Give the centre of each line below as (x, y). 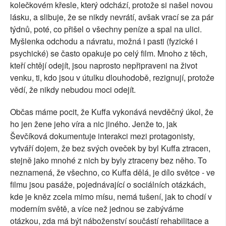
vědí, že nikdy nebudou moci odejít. (73, 90)
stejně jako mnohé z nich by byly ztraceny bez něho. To (108, 160)
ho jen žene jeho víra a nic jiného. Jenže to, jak (94, 124)
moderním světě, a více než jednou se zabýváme (97, 209)
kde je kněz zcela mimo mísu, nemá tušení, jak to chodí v (111, 197)
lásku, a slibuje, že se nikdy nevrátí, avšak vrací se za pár (112, 17)
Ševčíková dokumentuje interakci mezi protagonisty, (102, 136)
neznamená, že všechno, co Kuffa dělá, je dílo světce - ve (112, 173)
